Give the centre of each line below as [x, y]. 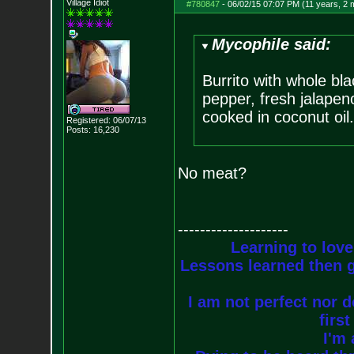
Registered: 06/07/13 [106, 120]
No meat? [212, 173]
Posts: [78, 130]
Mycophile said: [272, 44]
